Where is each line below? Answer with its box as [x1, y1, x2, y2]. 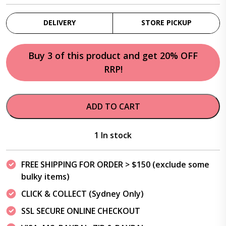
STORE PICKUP [141, 18, 192, 27]
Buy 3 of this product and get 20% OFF [28, 49, 198, 62]
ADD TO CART [86, 101, 140, 112]
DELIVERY [43, 18, 76, 27]
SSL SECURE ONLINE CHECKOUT [21, 205, 140, 216]
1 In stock [94, 130, 132, 141]
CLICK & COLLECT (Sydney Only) [21, 188, 144, 199]
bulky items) [21, 171, 70, 182]
